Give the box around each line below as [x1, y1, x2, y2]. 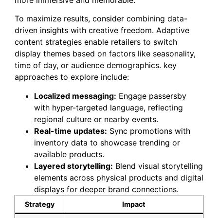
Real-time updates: [34, 126, 107, 136]
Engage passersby [116, 91, 186, 101]
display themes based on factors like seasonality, [15, 49, 196, 59]
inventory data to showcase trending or [34, 137, 180, 147]
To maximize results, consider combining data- [15, 14, 187, 24]
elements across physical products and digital [34, 172, 203, 182]
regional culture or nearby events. [34, 114, 158, 124]
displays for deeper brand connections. [34, 184, 179, 194]
